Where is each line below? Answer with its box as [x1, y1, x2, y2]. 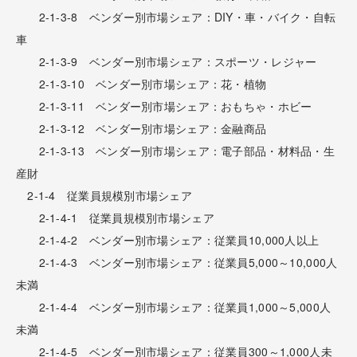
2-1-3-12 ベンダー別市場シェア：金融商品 [16, 120, 267, 136]
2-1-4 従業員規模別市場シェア [16, 186, 193, 203]
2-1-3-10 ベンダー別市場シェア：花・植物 [16, 75, 267, 92]
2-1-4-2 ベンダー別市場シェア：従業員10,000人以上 [16, 231, 320, 248]
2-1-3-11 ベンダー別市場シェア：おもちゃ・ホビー [16, 97, 312, 114]
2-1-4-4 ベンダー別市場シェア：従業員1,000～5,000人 [16, 298, 331, 315]
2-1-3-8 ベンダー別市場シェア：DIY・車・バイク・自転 [16, 8, 336, 25]
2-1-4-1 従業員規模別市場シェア [16, 209, 214, 226]
